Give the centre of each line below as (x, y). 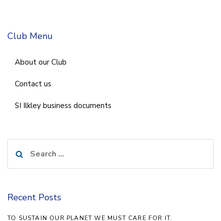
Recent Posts (34, 197)
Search (20, 145)
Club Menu (30, 36)
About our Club (41, 62)
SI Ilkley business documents (63, 106)
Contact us (33, 84)
